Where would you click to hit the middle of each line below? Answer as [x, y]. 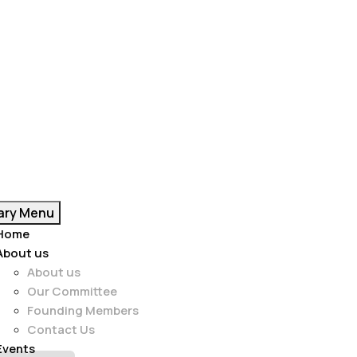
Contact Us [61, 330]
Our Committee [72, 291]
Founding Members [83, 310]
